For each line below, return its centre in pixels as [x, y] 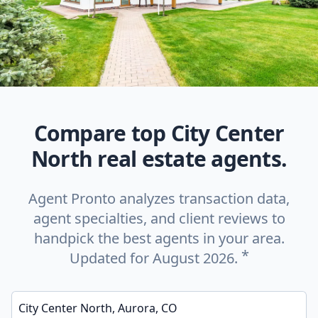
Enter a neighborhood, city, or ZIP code [92, 294]
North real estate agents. [159, 159]
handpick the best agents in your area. [159, 238]
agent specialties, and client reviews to [159, 218]
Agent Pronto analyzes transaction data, [159, 198]
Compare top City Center [159, 133]
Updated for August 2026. [155, 258]
